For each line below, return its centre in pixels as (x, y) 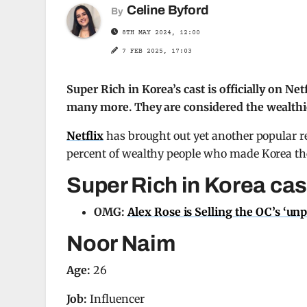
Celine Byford (168, 10)
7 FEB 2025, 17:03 (157, 51)
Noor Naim (121, 244)
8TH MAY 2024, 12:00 (159, 33)
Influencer (116, 299)
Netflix (85, 136)
